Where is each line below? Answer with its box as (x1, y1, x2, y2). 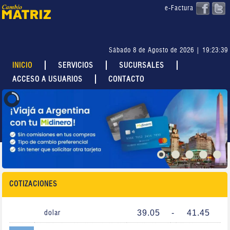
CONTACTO (108, 76, 145, 84)
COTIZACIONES (9, 181, 57, 188)
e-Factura (164, 5, 194, 12)
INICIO (12, 62, 33, 70)
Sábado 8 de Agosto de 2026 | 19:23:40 (108, 47, 228, 54)
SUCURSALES (119, 62, 165, 70)
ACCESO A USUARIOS (12, 76, 83, 84)
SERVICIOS (58, 62, 94, 70)
